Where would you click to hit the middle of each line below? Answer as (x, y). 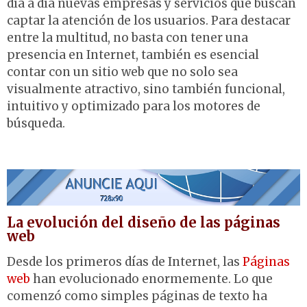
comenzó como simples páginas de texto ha (137, 296)
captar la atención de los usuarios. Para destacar (149, 21)
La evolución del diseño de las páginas (144, 222)
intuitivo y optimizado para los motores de (134, 107)
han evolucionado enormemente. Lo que (151, 279)
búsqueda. (37, 124)
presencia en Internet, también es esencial (133, 55)
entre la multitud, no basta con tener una (127, 38)
